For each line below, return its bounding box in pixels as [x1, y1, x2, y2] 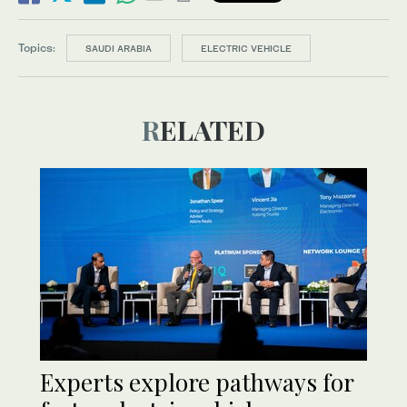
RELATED [160, 111, 265, 148]
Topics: [18, 40, 55, 55]
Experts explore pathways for [40, 365, 353, 398]
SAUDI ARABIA [85, 42, 152, 54]
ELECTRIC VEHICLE [201, 42, 292, 54]
